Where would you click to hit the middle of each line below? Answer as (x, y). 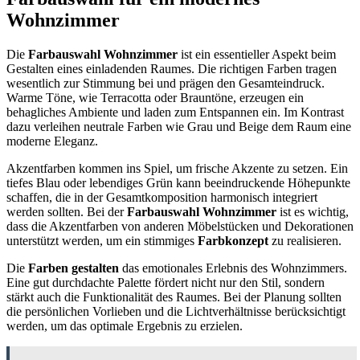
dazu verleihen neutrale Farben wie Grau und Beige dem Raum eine (179, 126)
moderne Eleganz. (52, 141)
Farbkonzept (233, 240)
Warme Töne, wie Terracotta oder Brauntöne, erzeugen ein (155, 97)
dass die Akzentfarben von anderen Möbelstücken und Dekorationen (180, 226)
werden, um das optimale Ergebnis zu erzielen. (125, 325)
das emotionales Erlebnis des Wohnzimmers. (233, 268)
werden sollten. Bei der (67, 211)
